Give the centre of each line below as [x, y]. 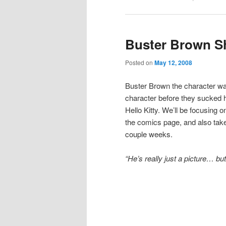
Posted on [140, 63]
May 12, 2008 [173, 63]
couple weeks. [149, 134]
